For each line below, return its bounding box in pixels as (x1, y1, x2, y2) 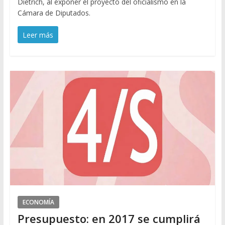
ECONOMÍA (22, 197, 54, 206)
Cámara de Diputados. (17, 8, 90, 18)
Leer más (22, 30, 53, 40)
